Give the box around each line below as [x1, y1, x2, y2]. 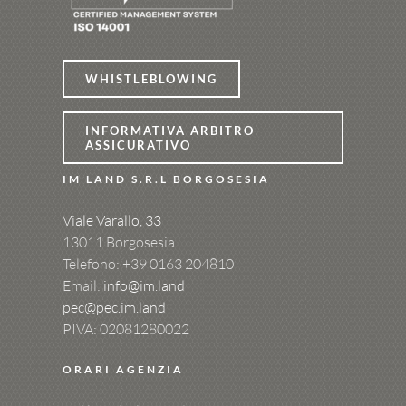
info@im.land [102, 276, 185, 295]
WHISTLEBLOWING [84, 71, 217, 86]
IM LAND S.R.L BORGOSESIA [62, 172, 270, 187]
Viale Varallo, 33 [62, 211, 161, 230]
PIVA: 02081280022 [62, 320, 189, 339]
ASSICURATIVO [84, 138, 191, 153]
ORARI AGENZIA [62, 362, 184, 377]
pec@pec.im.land [62, 298, 166, 317]
